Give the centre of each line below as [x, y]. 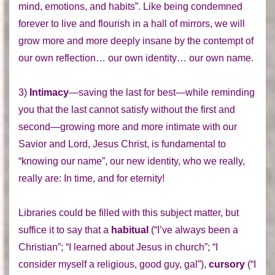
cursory [226, 264]
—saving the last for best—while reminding [162, 92]
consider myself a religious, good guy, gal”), [112, 264]
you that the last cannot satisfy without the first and [127, 109]
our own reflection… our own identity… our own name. [136, 58]
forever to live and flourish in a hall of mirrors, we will [132, 23]
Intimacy [49, 92]
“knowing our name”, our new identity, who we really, [132, 161]
